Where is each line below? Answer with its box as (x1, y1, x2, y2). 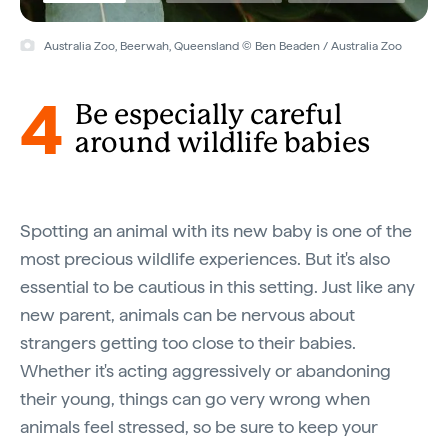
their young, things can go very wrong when (20, 387, 370, 409)
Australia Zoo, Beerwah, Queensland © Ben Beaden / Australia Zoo (43, 38, 402, 53)
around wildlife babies (75, 130, 370, 157)
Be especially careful (75, 102, 342, 129)
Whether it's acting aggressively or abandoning (20, 359, 391, 381)
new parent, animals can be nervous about (20, 303, 355, 325)
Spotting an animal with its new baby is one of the (20, 219, 412, 241)
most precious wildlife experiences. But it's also (20, 247, 390, 269)
